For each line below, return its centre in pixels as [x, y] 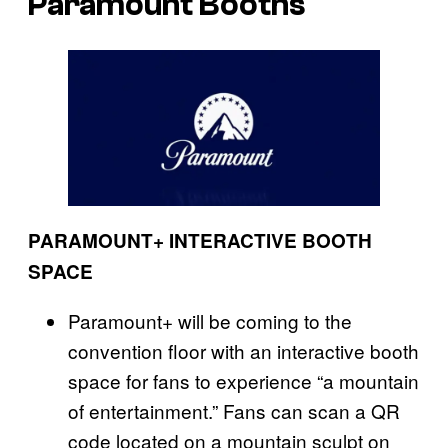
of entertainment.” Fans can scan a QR [234, 411]
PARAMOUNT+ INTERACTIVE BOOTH [200, 241]
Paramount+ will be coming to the [210, 321]
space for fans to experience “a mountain [243, 381]
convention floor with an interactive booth [243, 351]
